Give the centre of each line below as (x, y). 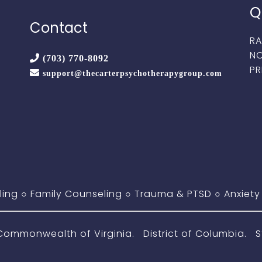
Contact (58, 28)
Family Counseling (76, 194)
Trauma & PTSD (173, 194)
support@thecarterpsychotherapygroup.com (132, 73)
